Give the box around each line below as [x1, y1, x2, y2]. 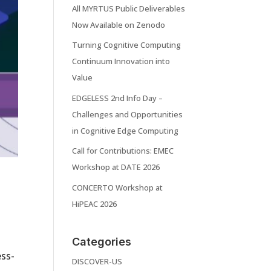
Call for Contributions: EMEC [72, 145, 174, 157]
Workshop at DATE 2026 [72, 162, 160, 173]
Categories [72, 235, 132, 249]
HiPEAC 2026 [72, 198, 117, 209]
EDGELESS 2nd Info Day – [72, 92, 163, 103]
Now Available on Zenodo [72, 19, 166, 30]
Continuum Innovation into [72, 56, 171, 67]
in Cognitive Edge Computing [72, 125, 179, 136]
